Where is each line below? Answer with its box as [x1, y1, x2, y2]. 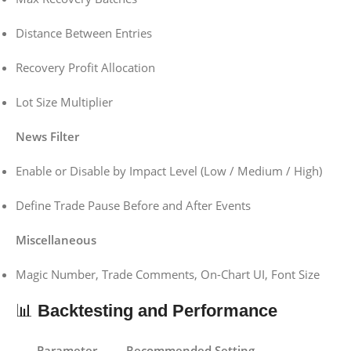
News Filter [16, 128, 79, 145]
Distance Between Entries [16, 25, 152, 42]
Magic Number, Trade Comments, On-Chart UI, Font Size [16, 266, 320, 283]
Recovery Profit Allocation [16, 60, 155, 76]
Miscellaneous [16, 232, 96, 248]
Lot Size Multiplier [16, 94, 113, 110]
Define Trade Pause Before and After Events [16, 197, 251, 214]
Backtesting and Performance [38, 301, 277, 321]
